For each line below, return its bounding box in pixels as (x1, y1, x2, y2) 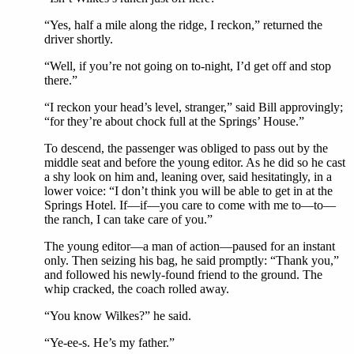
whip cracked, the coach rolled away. (44, 282, 229, 296)
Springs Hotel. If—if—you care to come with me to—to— (44, 198, 336, 212)
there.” (44, 73, 77, 87)
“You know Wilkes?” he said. (44, 309, 191, 322)
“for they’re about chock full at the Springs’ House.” (44, 115, 304, 128)
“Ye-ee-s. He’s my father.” (44, 336, 175, 349)
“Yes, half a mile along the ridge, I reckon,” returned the (44, 18, 322, 32)
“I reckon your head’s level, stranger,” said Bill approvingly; (44, 100, 343, 114)
